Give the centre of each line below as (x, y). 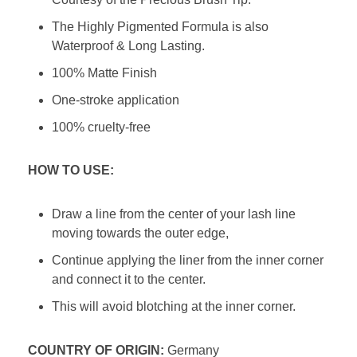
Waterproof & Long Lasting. (128, 45)
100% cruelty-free (101, 127)
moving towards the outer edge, (140, 233)
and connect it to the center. (129, 279)
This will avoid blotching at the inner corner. (174, 306)
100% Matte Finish (104, 73)
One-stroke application (116, 100)
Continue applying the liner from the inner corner (188, 260)
